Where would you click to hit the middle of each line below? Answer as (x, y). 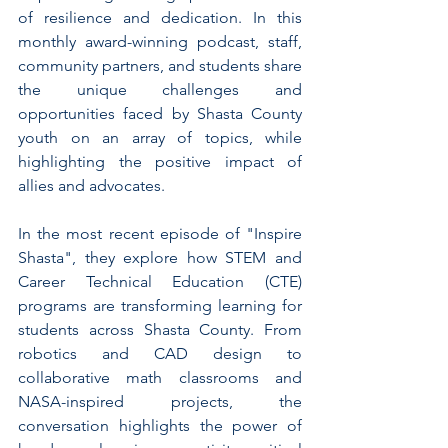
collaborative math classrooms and (160, 378)
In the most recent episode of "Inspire (160, 234)
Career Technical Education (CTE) (160, 282)
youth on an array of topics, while (160, 138)
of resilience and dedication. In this (160, 18)
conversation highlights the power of (160, 426)
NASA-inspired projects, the (160, 402)
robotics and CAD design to (160, 354)
